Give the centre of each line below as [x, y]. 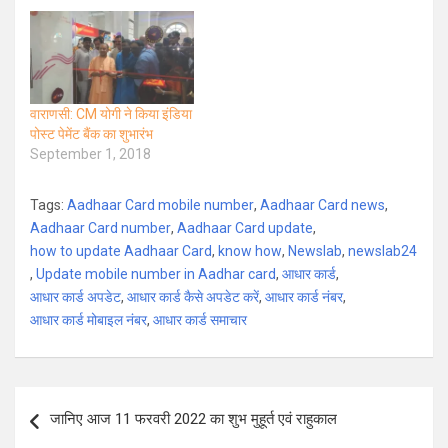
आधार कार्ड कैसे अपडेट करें [193, 297]
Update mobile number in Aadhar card [156, 274]
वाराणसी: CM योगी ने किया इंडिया [111, 114]
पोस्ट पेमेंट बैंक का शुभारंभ [91, 134]
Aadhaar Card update [245, 228]
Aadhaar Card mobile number [160, 205]
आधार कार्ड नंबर [304, 297]
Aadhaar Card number [100, 228]
